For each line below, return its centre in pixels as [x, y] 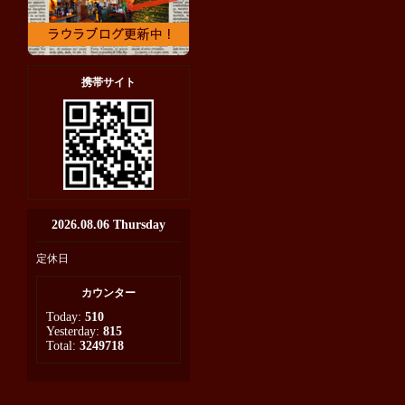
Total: [63, 346]
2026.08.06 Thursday [108, 225]
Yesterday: [75, 331]
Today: [66, 317]
